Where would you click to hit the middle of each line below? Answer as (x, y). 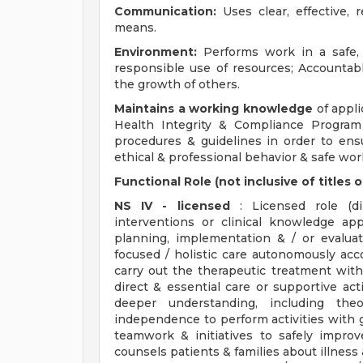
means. (135, 28)
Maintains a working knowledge (214, 109)
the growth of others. (177, 84)
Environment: (156, 52)
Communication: (165, 11)
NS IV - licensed (172, 206)
